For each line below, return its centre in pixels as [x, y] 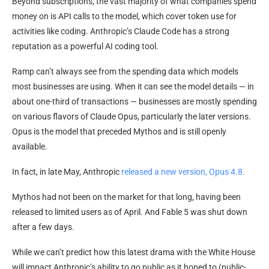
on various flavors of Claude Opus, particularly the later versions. [131, 116]
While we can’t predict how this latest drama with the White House [134, 252]
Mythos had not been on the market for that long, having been [126, 197]
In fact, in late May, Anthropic [67, 171]
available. [30, 146]
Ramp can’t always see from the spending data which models [125, 71]
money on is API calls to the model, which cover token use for [124, 16]
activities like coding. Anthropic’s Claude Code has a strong [121, 31]
